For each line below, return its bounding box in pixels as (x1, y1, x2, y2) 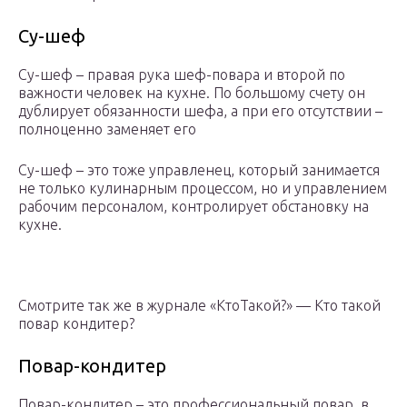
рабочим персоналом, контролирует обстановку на (18, 197, 369, 214)
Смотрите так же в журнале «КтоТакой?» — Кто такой (18, 296, 381, 313)
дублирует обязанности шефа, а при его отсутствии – (18, 102, 382, 119)
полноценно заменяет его (18, 120, 196, 137)
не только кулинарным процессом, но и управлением (18, 179, 387, 196)
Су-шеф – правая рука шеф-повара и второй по (18, 65, 345, 83)
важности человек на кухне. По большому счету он (18, 84, 365, 101)
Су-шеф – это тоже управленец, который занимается (18, 161, 380, 178)
